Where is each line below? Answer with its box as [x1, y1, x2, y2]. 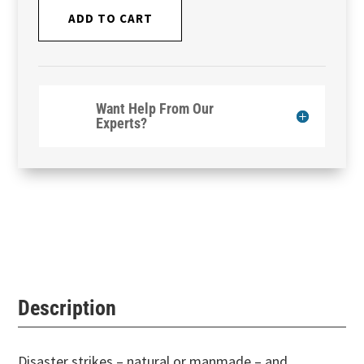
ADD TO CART [67, 11, 153, 27]
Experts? [96, 115, 148, 132]
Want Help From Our [96, 100, 214, 118]
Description [18, 296, 117, 321]
